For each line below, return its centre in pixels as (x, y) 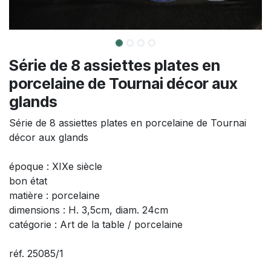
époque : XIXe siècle (56, 167)
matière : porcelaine (54, 196)
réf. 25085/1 (36, 254)
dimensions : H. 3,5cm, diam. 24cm (89, 210)
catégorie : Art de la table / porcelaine (96, 225)
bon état (28, 181)
